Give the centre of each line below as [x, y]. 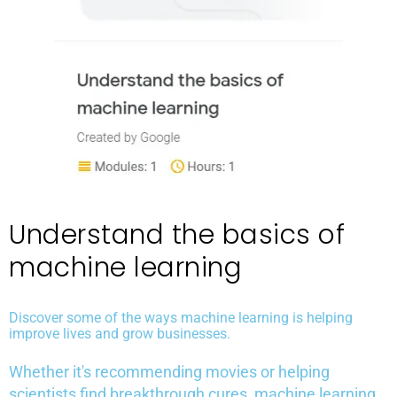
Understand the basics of [177, 235]
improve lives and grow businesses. [120, 334]
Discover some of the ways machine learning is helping [181, 318]
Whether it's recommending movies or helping [169, 372]
